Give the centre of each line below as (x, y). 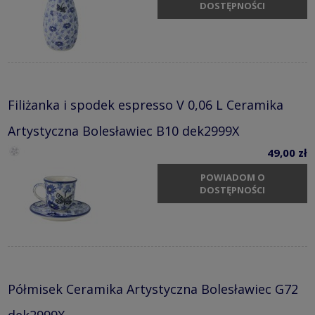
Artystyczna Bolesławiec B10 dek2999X (123, 130)
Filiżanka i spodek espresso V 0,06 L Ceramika (146, 104)
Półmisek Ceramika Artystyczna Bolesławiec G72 (153, 289)
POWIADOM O (232, 178)
